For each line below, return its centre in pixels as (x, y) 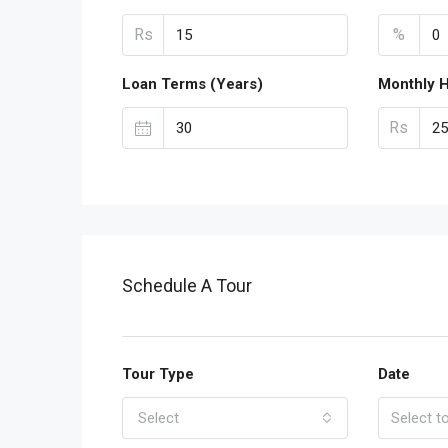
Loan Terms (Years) (192, 84)
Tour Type (158, 374)
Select (158, 418)
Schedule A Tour (187, 286)
